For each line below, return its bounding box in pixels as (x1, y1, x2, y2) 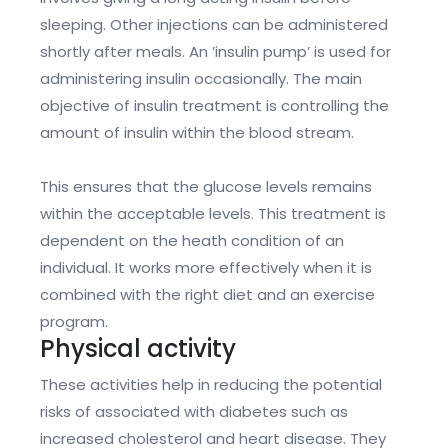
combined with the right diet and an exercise (40, 284, 375, 306)
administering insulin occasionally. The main (40, 68, 362, 90)
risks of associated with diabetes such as (40, 401, 348, 423)
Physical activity (40, 332, 236, 366)
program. (40, 311, 108, 333)
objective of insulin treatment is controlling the (40, 95, 389, 117)
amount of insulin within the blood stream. (40, 122, 354, 144)
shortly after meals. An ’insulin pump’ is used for (40, 41, 391, 63)
